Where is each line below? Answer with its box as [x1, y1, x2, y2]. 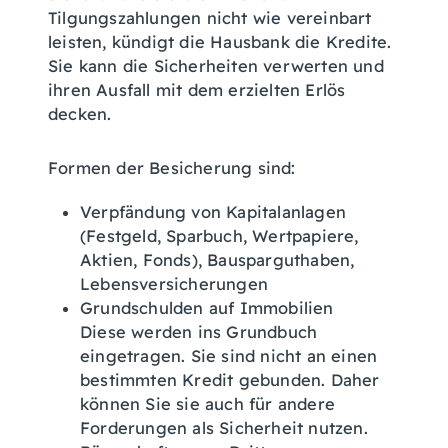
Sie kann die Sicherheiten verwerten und [48, 56, 384, 76]
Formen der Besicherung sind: [48, 158, 296, 178]
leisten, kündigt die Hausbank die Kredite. [48, 32, 392, 52]
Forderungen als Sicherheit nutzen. [80, 418, 368, 438]
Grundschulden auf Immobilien [80, 298, 334, 318]
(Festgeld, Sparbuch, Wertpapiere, [80, 226, 359, 246]
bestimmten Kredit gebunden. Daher [80, 370, 380, 390]
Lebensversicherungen [80, 274, 268, 294]
